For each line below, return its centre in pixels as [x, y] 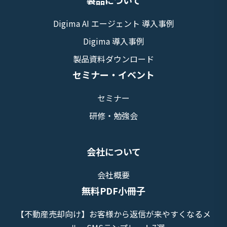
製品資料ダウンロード [113, 59]
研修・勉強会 [113, 116]
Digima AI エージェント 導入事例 [113, 23]
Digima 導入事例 [113, 41]
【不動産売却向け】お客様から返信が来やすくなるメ [113, 214]
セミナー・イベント [113, 74]
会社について [113, 152]
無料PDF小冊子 [113, 191]
